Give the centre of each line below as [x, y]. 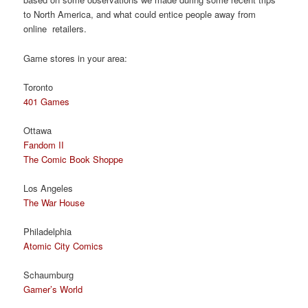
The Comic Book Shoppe [74, 159]
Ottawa [38, 130]
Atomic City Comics [64, 246]
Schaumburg [49, 275]
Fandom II [44, 144]
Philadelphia [48, 232]
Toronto [38, 87]
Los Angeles [48, 188]
